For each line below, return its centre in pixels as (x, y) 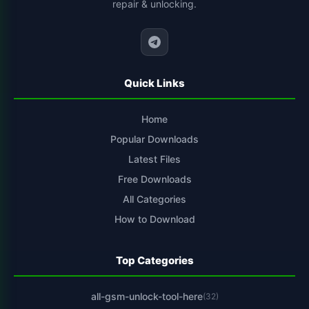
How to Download (154, 219)
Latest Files (154, 159)
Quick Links (154, 83)
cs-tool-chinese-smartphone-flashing (119, 24)
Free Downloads (154, 179)
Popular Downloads (154, 139)
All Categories (154, 199)
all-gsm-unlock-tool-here (147, 297)
